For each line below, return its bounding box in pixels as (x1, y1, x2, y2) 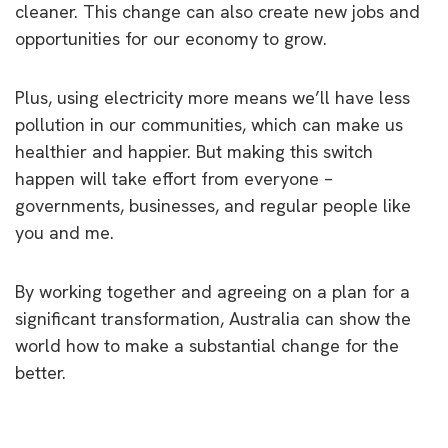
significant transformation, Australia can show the (15, 306, 411, 330)
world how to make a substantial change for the (15, 333, 399, 357)
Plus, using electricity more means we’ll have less (15, 85, 410, 109)
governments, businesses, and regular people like (15, 193, 411, 217)
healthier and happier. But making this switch (15, 139, 373, 163)
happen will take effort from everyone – (15, 166, 333, 190)
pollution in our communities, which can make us (15, 112, 403, 136)
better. (15, 360, 66, 384)
